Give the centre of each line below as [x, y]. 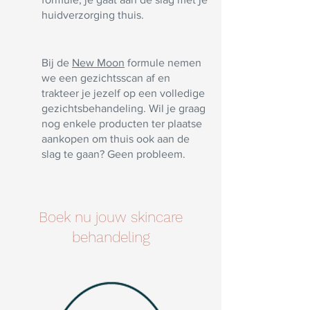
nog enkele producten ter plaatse [122, 124]
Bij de [57, 63]
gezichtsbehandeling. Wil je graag [124, 109]
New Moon [98, 63]
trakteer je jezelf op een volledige [123, 93]
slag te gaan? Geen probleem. [113, 154]
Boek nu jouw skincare [111, 217]
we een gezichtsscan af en [106, 78]
